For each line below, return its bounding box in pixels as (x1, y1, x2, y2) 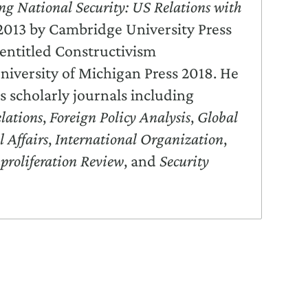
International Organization (55, 129, 224, 148)
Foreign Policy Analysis (49, 107, 191, 126)
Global (197, 107, 239, 126)
